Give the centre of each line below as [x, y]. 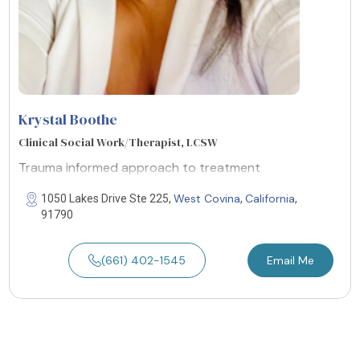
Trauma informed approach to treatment [139, 167]
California [270, 198]
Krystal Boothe [68, 119]
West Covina [207, 198]
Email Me [290, 260]
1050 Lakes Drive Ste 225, [107, 198]
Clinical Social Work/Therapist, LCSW [118, 142]
